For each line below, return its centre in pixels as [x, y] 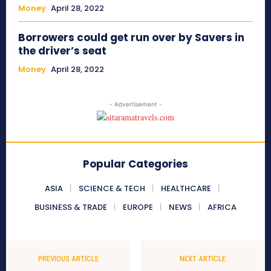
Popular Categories [135, 164]
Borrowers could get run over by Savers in [131, 38]
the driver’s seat [64, 51]
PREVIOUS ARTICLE [69, 259]
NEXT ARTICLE [202, 259]
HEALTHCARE [186, 189]
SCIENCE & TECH [112, 189]
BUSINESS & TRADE [71, 207]
